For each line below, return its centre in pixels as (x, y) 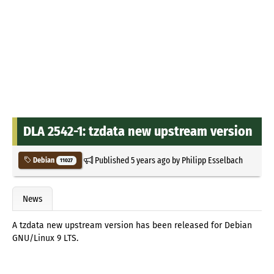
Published (112, 160)
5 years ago (150, 160)
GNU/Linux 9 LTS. (45, 239)
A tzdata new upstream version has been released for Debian (132, 226)
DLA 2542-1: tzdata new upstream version (138, 131)
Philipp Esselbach (212, 160)
